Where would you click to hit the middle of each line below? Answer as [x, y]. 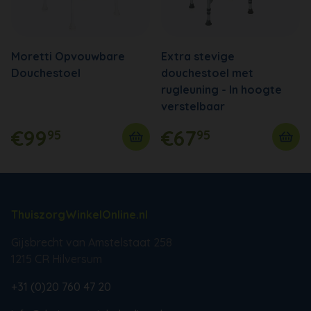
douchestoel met [207, 73]
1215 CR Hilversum [57, 259]
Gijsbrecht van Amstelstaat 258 [92, 242]
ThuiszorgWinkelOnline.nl [79, 214]
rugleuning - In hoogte [221, 89]
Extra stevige [198, 56]
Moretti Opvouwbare [68, 56]
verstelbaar [193, 106]
